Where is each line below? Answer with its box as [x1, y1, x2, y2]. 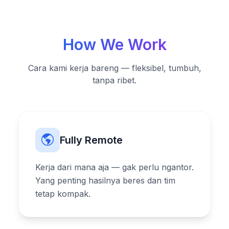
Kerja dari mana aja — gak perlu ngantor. [35, 162, 194, 172]
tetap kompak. [35, 188, 90, 199]
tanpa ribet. [93, 75, 136, 85]
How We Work [62, 35, 167, 54]
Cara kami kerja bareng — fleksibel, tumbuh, [28, 62, 201, 73]
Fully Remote [60, 133, 123, 146]
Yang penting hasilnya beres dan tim [35, 175, 175, 186]
